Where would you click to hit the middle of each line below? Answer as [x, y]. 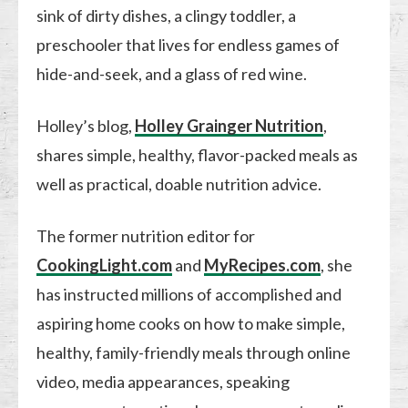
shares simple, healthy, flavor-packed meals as [198, 154]
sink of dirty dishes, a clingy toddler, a [167, 15]
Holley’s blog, [86, 125]
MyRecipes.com [263, 265]
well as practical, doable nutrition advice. [179, 184]
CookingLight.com [105, 265]
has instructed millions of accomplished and [189, 294]
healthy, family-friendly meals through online [194, 352]
